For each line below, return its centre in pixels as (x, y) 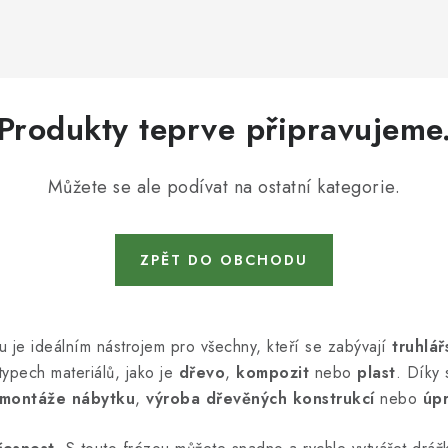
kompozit (272, 372)
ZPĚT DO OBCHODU (224, 260)
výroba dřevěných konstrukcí (260, 398)
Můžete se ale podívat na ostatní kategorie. (224, 187)
